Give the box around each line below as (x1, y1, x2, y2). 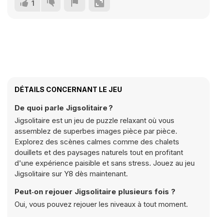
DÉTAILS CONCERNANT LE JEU (15, 85, 122, 93)
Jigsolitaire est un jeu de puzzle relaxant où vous (15, 116, 174, 125)
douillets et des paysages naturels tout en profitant (15, 148, 183, 157)
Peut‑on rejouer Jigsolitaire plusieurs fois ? (15, 187, 175, 196)
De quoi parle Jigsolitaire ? (15, 103, 113, 112)
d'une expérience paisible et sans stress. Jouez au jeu (15, 158, 195, 168)
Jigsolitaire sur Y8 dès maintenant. (15, 169, 128, 178)
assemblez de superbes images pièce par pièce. (15, 126, 177, 136)
